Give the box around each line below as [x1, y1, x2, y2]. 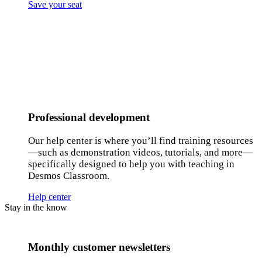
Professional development [28, 111, 150, 123]
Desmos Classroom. [28, 170, 109, 181]
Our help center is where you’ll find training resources [28, 135, 253, 146]
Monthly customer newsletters [28, 241, 170, 254]
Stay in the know [5, 202, 67, 212]
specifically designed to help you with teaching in [28, 158, 235, 170]
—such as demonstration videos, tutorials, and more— [28, 146, 253, 158]
